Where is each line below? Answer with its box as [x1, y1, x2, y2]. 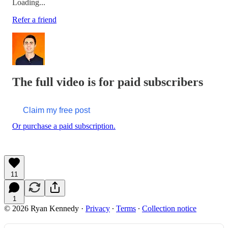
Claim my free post [23, 105, 90, 115]
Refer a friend [12, 15, 56, 24]
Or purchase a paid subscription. [12, 121, 116, 130]
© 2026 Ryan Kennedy [4, 204, 79, 213]
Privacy [85, 204, 110, 213]
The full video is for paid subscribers [12, 75, 203, 89]
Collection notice [142, 204, 196, 213]
